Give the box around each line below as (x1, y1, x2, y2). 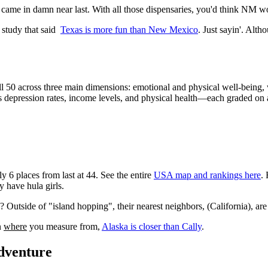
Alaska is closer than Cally (102, 221, 202, 232)
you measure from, (27, 221, 102, 232)
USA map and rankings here (154, 170, 261, 181)
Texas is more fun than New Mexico (60, 25, 198, 35)
